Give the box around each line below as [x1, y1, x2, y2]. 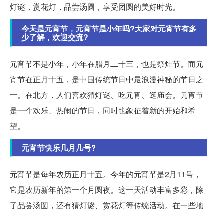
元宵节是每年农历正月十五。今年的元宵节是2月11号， [10, 168, 201, 180]
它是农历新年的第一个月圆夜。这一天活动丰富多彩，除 [10, 184, 203, 195]
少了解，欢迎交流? [21, 31, 88, 43]
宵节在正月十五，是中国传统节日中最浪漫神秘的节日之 [10, 73, 203, 85]
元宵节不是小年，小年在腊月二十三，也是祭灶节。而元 [10, 58, 203, 69]
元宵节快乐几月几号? [21, 141, 96, 153]
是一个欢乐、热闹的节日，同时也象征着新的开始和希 [10, 104, 196, 116]
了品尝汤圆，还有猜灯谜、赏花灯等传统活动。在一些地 [10, 199, 203, 211]
